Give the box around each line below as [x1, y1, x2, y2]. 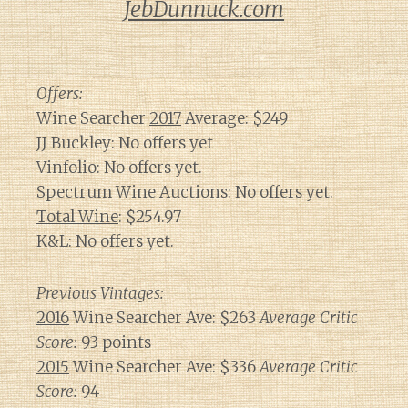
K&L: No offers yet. [36, 231, 174, 251]
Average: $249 [181, 108, 288, 128]
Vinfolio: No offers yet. [36, 158, 202, 178]
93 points [77, 332, 151, 352]
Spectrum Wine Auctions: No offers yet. [36, 182, 333, 202]
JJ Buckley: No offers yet [36, 133, 213, 153]
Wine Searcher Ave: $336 [69, 357, 260, 377]
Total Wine [36, 207, 118, 227]
